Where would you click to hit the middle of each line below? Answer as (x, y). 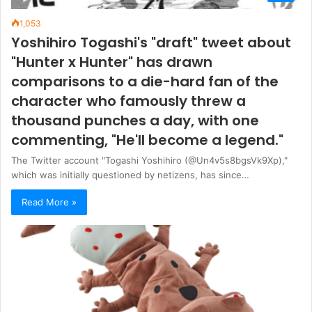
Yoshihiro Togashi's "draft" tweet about (151, 43)
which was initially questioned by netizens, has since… (130, 175)
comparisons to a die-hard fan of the (145, 82)
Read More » (49, 202)
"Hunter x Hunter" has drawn (112, 62)
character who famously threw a (128, 101)
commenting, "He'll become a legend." (147, 140)
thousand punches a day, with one (135, 121)
